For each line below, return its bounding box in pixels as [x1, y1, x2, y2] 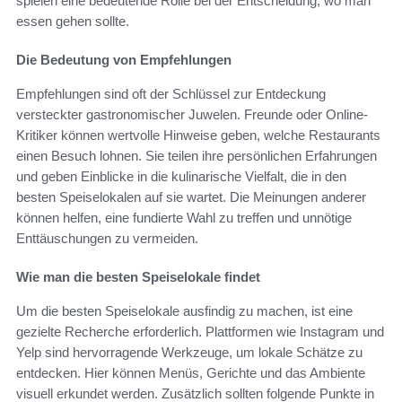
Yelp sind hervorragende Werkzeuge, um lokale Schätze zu [16, 345, 363, 361]
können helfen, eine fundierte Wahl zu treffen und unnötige [16, 210, 352, 226]
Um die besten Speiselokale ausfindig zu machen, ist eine [16, 303, 353, 319]
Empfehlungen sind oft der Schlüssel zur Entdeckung [16, 86, 326, 102]
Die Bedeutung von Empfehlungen [16, 52, 232, 68]
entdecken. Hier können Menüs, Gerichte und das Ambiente [16, 365, 365, 381]
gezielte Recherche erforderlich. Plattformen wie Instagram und [16, 324, 384, 340]
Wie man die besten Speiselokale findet [16, 269, 260, 285]
